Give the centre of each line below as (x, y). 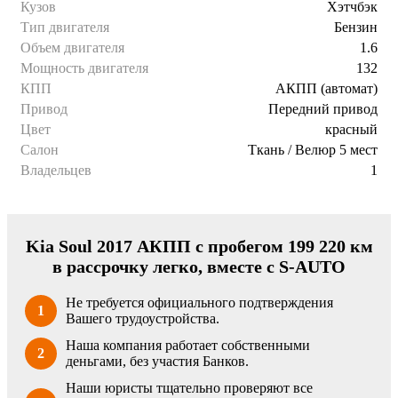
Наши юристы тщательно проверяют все (189, 388)
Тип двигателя (65, 28)
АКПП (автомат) (326, 89)
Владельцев (56, 171)
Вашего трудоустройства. (143, 319)
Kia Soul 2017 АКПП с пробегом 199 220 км (199, 247)
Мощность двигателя (84, 68)
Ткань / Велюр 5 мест (313, 150)
